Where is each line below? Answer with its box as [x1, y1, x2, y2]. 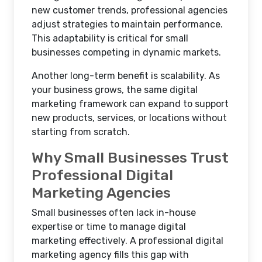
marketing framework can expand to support [32, 98, 229, 109]
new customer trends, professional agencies [32, 5, 227, 16]
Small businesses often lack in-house [32, 207, 196, 218]
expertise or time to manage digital [32, 221, 186, 232]
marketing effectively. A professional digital [32, 235, 223, 246]
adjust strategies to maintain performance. [32, 19, 223, 30]
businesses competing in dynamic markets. [32, 47, 221, 58]
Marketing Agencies [32, 184, 171, 201]
